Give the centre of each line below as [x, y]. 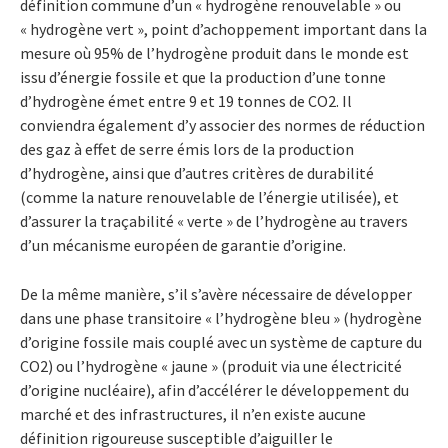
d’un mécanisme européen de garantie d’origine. [183, 245]
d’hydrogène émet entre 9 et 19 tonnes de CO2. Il [186, 101]
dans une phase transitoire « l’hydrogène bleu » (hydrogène [221, 318]
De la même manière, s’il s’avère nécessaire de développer [216, 294]
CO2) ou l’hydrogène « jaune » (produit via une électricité [211, 366]
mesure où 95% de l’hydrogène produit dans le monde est [214, 53]
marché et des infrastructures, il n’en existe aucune [193, 414]
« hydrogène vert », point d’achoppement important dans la [223, 29]
